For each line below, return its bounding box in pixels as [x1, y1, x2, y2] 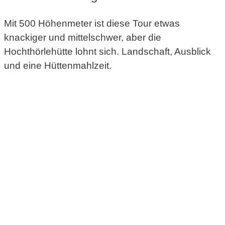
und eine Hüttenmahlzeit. [4, 60, 111, 71]
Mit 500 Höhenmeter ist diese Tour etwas [4, 18, 180, 29]
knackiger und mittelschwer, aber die [4, 32, 161, 43]
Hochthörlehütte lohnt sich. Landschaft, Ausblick [4, 46, 211, 57]
